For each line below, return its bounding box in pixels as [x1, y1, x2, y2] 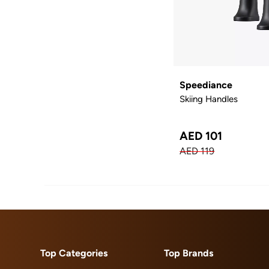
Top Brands [163, 247, 213, 259]
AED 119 [180, 145, 215, 157]
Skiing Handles [180, 93, 238, 104]
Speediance [180, 79, 233, 91]
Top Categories [40, 247, 108, 259]
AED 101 [180, 128, 223, 142]
